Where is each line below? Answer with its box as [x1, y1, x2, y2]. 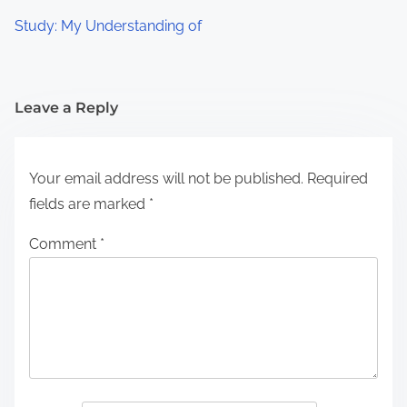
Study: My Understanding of [15, 16, 202, 35]
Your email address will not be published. [29, 169, 303, 187]
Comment [29, 234, 100, 253]
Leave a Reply [15, 98, 118, 116]
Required [307, 169, 368, 187]
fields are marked [29, 194, 149, 213]
